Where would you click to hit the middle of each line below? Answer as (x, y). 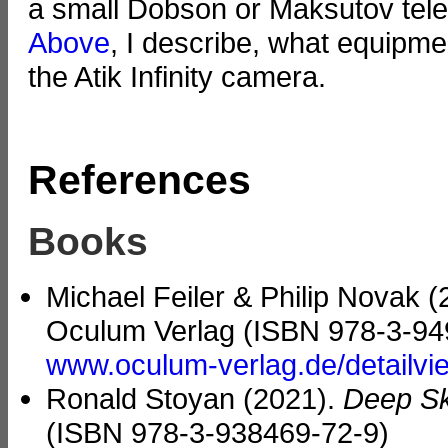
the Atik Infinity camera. (177, 77)
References (139, 179)
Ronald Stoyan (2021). (194, 399)
